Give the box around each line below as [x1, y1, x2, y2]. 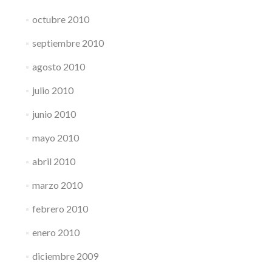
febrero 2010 [32, 203, 88, 214]
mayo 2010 [32, 132, 79, 143]
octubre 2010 [32, 13, 89, 25]
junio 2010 [32, 108, 76, 120]
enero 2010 [32, 226, 80, 238]
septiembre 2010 [32, 37, 104, 49]
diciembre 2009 [32, 250, 98, 262]
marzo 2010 [32, 179, 83, 191]
